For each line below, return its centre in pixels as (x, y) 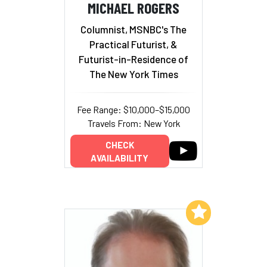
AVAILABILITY (119, 158)
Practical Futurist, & (133, 44)
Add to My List (153, 211)
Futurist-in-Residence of (133, 59)
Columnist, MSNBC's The (133, 29)
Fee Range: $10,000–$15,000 (133, 109)
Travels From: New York (133, 123)
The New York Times (133, 74)
